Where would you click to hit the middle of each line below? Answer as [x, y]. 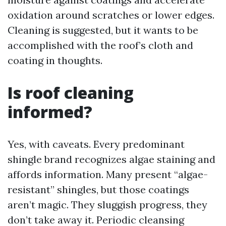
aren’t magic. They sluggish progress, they [107, 205]
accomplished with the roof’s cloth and [100, 45]
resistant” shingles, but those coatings [98, 189]
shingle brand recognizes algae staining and [111, 159]
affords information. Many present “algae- [108, 174]
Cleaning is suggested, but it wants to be [103, 30]
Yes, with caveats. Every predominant [96, 144]
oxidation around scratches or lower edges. [111, 15]
